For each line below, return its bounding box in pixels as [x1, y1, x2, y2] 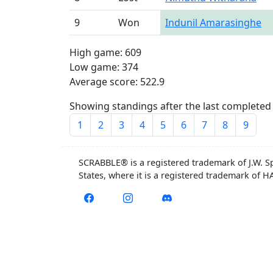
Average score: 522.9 [69, 75, 165, 88]
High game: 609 [69, 46, 141, 59]
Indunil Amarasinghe [165, 16, 261, 29]
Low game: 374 [69, 60, 138, 74]
